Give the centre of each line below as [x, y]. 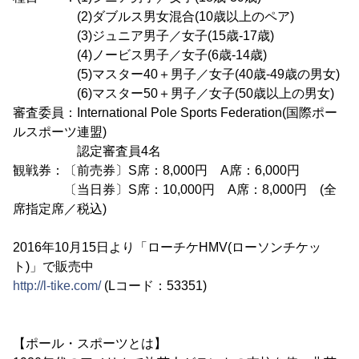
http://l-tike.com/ [57, 286]
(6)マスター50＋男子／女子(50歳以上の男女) [173, 93]
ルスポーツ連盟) [60, 132]
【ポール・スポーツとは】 [90, 343]
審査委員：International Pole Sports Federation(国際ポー [175, 113]
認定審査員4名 [87, 151]
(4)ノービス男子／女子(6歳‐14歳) [140, 55]
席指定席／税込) [60, 209]
